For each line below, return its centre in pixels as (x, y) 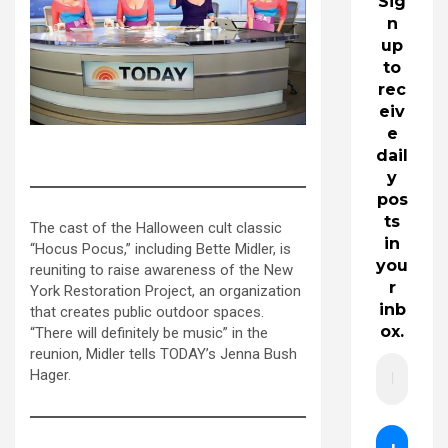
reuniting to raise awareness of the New (161, 269)
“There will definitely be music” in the (149, 332)
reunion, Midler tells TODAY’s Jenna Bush (163, 353)
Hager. (50, 374)
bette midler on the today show (168, 144)
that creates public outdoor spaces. (147, 311)
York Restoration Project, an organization (165, 290)
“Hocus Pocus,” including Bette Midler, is (160, 248)
